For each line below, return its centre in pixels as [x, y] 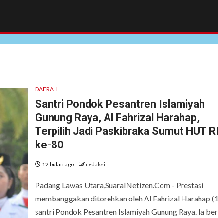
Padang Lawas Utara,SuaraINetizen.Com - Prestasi [119, 185]
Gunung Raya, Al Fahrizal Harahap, [117, 118]
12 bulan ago [58, 164]
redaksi [95, 164]
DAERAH [46, 89]
